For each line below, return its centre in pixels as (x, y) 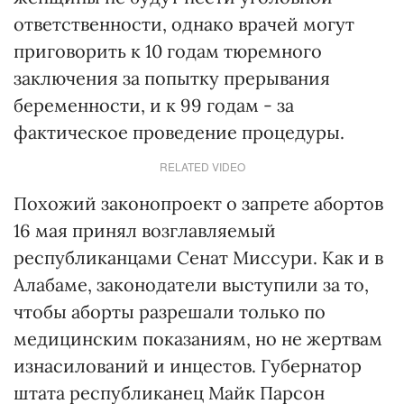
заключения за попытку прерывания (172, 78)
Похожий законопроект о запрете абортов (198, 203)
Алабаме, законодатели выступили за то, (191, 285)
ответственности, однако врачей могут (184, 24)
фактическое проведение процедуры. (179, 132)
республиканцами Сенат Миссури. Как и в (198, 257)
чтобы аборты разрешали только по (170, 312)
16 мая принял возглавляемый (145, 230)
